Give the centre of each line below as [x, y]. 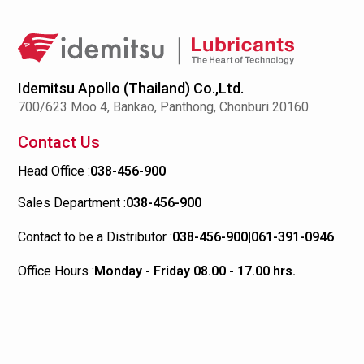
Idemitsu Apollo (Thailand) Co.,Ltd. [131, 89]
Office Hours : [56, 271]
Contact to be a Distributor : [95, 237]
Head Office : [54, 171]
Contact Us [59, 143]
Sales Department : [72, 203]
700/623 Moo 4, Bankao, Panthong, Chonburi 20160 [163, 107]
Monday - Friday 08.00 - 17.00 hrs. [195, 271]
